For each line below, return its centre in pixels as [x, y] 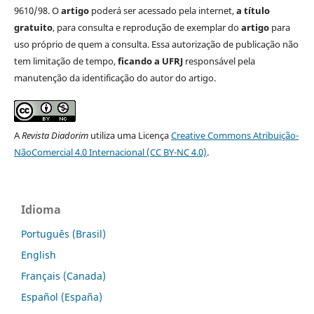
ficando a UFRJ [150, 61]
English [39, 255]
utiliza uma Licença [129, 136]
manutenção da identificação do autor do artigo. [115, 78]
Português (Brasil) [63, 234]
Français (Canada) [63, 276]
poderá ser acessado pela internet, [162, 11]
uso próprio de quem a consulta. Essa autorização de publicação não [156, 45]
